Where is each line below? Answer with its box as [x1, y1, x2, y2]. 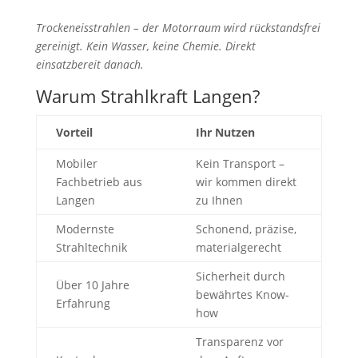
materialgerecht [195, 239, 281, 255]
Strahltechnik [55, 239, 127, 255]
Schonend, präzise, [195, 221, 296, 237]
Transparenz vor [195, 333, 284, 349]
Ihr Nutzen [195, 124, 255, 140]
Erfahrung [55, 295, 110, 311]
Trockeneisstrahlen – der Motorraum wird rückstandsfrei [35, 19, 320, 35]
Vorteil [55, 124, 93, 140]
